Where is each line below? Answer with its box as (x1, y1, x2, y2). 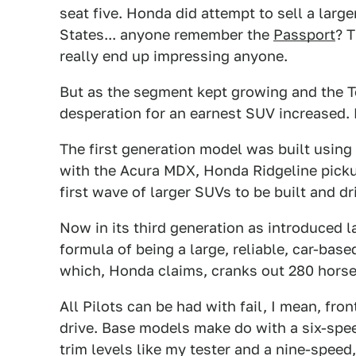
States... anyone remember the (60, 26, 273, 43)
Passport (273, 26, 335, 43)
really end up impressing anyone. (60, 48, 288, 64)
